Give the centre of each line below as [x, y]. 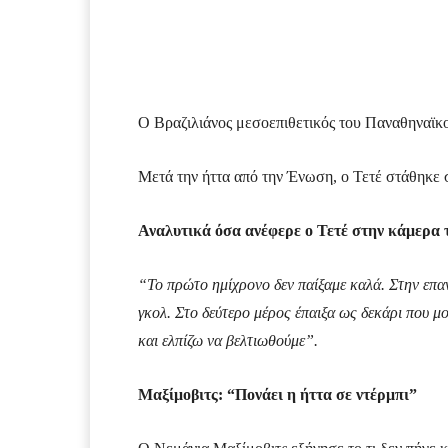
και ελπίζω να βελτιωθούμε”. [228, 341]
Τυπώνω [343, 33]
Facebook [213, 33]
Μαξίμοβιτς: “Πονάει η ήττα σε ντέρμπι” [277, 395]
